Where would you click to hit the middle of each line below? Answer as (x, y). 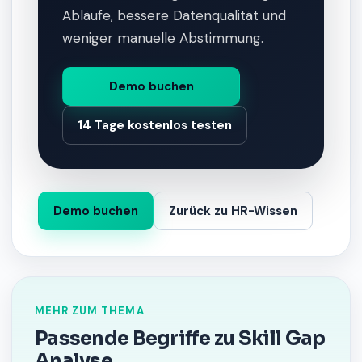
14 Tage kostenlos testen (155, 125)
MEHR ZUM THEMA (90, 311)
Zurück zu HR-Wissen (233, 211)
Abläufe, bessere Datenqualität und (174, 15)
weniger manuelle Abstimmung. (163, 38)
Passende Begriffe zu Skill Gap (180, 339)
